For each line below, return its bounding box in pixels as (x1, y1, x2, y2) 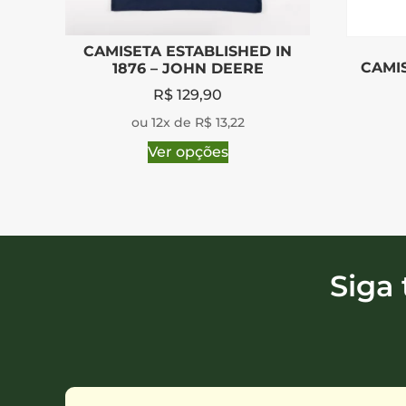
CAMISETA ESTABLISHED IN (83, 42, 292, 60)
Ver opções (147, 142, 228, 160)
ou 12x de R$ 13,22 (130, 113, 245, 130)
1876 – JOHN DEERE (111, 59, 264, 77)
